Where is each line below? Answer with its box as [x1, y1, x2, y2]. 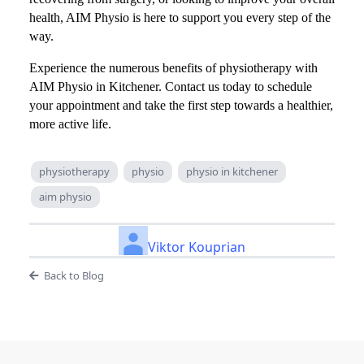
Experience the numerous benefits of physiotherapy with [29, 60, 318, 75]
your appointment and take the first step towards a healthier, [29, 97, 333, 112]
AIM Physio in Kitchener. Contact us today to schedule [29, 79, 312, 93]
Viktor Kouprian [148, 237, 245, 256]
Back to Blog [43, 267, 104, 283]
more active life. [29, 116, 111, 131]
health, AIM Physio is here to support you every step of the [29, 10, 331, 24]
